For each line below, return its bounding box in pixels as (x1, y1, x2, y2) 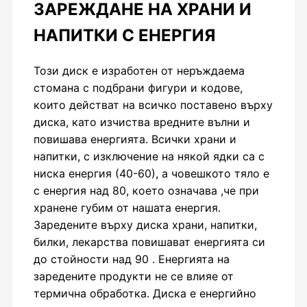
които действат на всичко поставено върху (34, 97, 273, 112)
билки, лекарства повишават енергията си (34, 234, 265, 249)
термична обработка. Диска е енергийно (34, 286, 256, 300)
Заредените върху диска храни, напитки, (34, 217, 257, 232)
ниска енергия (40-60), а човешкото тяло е (34, 166, 269, 180)
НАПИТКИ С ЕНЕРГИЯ (34, 25, 215, 45)
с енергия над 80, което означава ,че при (34, 183, 259, 197)
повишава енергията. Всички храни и (34, 132, 236, 146)
